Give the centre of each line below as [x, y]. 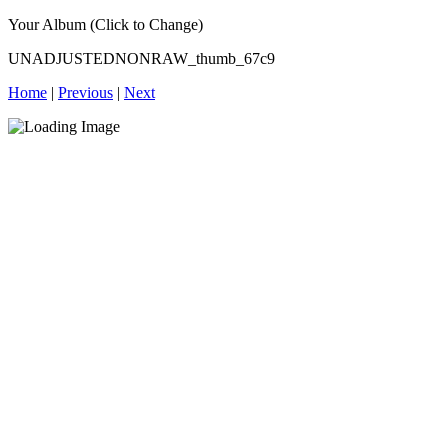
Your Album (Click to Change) [105, 24]
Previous [85, 92]
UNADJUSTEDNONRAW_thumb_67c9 [141, 58]
